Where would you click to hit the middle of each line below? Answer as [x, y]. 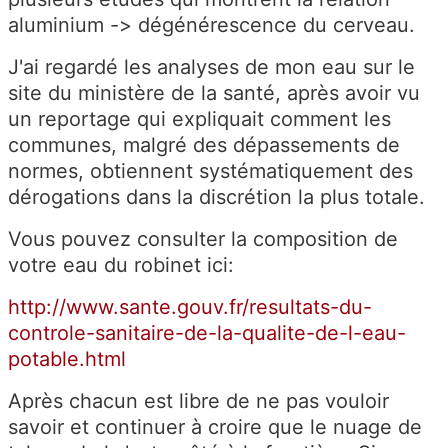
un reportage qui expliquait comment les [199, 118]
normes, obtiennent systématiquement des [210, 170]
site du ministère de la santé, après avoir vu [214, 92]
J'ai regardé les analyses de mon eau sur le [211, 66]
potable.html [67, 358]
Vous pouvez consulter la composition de [203, 238]
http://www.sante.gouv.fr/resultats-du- [190, 306]
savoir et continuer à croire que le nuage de [215, 426]
